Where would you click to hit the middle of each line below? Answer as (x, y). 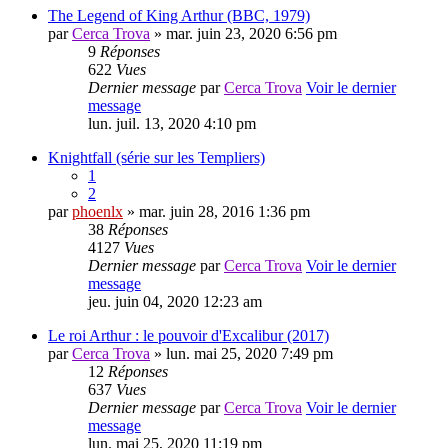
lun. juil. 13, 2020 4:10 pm (172, 124)
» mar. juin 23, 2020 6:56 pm (243, 34)
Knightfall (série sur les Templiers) (156, 158)
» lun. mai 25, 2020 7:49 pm (241, 354)
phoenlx (97, 212)
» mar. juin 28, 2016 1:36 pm (216, 212)
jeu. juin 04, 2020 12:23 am (175, 302)
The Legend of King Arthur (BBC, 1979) (179, 16)
